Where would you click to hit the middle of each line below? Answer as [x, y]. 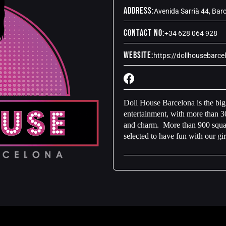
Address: [139, 11]
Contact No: [144, 33]
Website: [138, 55]
